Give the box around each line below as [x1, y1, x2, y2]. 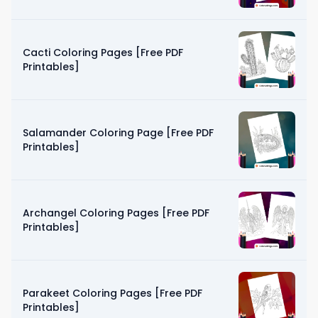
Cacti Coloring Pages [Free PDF [23, 45, 183, 60]
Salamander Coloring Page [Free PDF [23, 125, 214, 140]
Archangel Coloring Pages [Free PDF [23, 205, 209, 220]
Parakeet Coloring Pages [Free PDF [23, 285, 202, 300]
